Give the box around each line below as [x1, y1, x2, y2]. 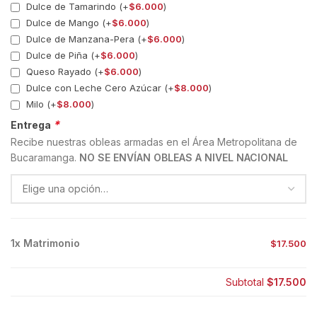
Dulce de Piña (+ [23, 49, 100, 61]
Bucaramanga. [11, 151, 79, 164]
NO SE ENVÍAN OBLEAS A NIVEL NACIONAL [79, 151, 288, 164]
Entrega [11, 119, 53, 132]
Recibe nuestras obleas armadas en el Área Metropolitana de [11, 136, 297, 149]
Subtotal [226, 276, 267, 289]
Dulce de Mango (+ [23, 16, 112, 28]
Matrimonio [23, 237, 80, 250]
